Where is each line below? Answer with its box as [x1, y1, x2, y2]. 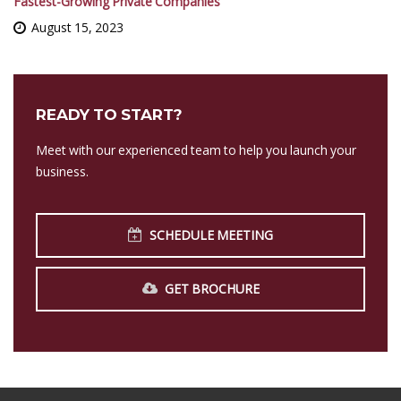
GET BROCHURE [164, 280, 260, 297]
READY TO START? [36, 106, 183, 124]
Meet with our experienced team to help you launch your [36, 141, 356, 158]
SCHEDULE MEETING [149, 226, 273, 243]
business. [36, 163, 89, 180]
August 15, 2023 [31, 19, 124, 36]
